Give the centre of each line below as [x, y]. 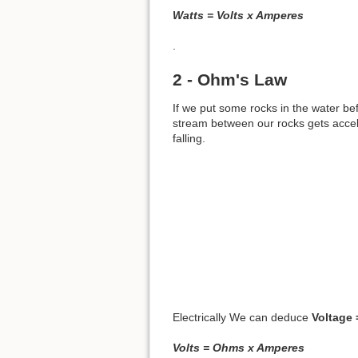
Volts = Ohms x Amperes [239, 348]
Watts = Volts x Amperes [238, 15]
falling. [189, 138]
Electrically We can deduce [242, 317]
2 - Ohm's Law [230, 79]
